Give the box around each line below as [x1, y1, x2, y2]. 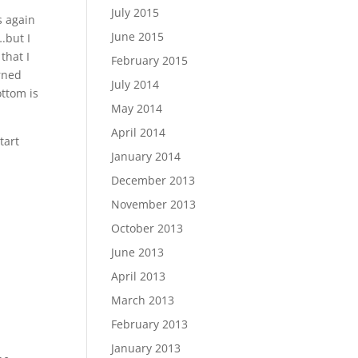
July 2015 [111, 5, 160, 20]
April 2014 [111, 125, 166, 140]
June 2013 [111, 245, 165, 260]
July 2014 [111, 77, 160, 92]
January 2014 [111, 149, 181, 164]
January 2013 [111, 340, 181, 356]
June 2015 [111, 29, 165, 44]
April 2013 [111, 268, 166, 284]
